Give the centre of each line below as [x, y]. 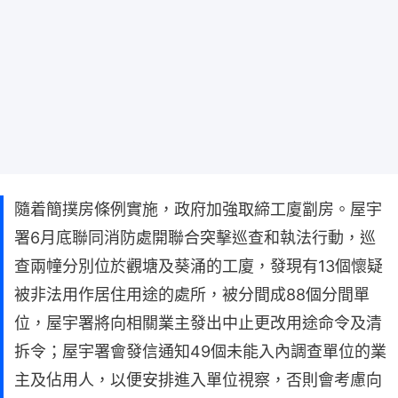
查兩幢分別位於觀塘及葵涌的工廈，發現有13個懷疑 [199, 267]
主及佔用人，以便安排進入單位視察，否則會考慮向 [198, 380]
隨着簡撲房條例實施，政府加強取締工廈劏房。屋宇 [198, 210]
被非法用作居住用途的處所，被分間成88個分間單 [192, 295]
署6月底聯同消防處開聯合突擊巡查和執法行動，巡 [195, 238]
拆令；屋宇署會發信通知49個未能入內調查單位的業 [200, 352]
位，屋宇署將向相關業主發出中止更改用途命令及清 [198, 323]
